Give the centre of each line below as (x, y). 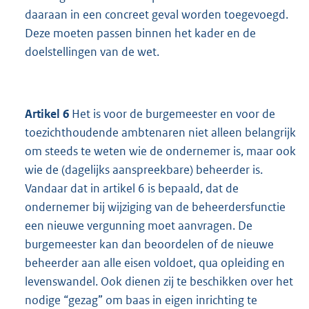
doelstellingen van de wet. (92, 52)
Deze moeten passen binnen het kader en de (140, 33)
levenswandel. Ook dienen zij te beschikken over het (159, 282)
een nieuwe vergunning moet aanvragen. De (139, 226)
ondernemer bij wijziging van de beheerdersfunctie (155, 207)
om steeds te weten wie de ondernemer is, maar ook (160, 151)
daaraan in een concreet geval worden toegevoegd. (157, 15)
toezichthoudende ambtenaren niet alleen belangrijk (160, 133)
